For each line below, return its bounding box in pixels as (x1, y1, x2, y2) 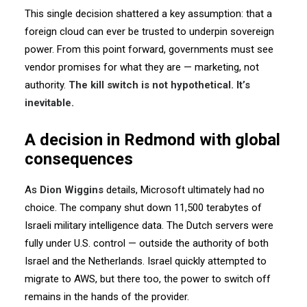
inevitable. (25, 97, 74, 109)
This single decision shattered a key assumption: (25, 8, 243, 20)
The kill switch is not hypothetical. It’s (69, 79, 250, 91)
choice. (25, 201, 57, 214)
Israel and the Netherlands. (25, 255, 145, 267)
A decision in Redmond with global (25, 130, 280, 149)
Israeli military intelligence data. (25, 219, 164, 232)
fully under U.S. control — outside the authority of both (25, 237, 269, 249)
